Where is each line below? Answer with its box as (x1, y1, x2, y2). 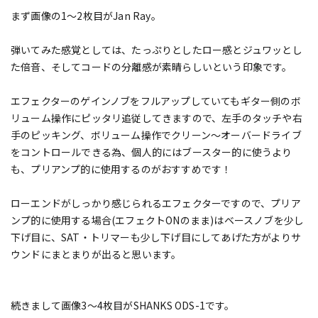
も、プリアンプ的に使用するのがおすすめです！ (11, 162, 232, 177)
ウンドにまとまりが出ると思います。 (11, 247, 182, 262)
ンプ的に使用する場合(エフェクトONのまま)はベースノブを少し (11, 213, 305, 228)
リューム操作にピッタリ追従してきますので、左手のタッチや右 (11, 111, 302, 126)
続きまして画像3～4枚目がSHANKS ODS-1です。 (11, 298, 235, 313)
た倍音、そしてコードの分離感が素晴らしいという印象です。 (11, 60, 292, 75)
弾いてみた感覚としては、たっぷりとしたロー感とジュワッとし (11, 43, 302, 57)
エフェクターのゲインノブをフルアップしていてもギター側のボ (11, 94, 301, 109)
